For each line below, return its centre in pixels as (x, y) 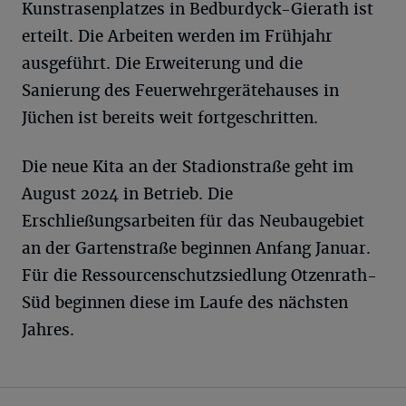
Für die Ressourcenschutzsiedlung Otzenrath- (199, 275)
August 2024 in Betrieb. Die (127, 194)
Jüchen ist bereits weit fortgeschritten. (170, 118)
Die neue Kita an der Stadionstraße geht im (188, 167)
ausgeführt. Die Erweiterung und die (162, 63)
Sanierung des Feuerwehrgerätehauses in (180, 91)
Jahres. (48, 330)
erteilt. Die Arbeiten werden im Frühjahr (177, 36)
